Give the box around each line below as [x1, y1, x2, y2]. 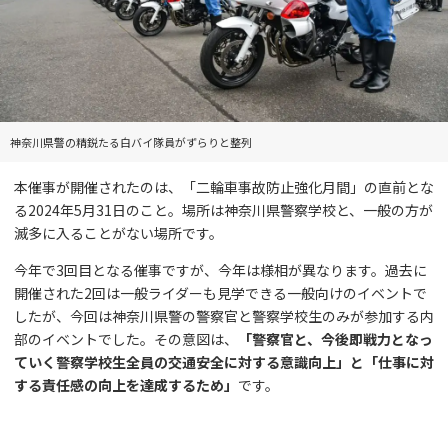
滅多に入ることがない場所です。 [14, 222, 223, 243]
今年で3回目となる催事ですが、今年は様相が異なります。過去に [14, 259, 427, 280]
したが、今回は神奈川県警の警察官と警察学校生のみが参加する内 [14, 305, 434, 326]
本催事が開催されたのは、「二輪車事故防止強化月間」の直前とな [14, 176, 434, 197]
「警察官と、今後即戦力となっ [238, 328, 433, 349]
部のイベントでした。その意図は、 [14, 328, 238, 349]
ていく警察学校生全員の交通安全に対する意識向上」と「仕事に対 [14, 351, 434, 372]
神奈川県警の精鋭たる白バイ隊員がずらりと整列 [10, 133, 252, 150]
